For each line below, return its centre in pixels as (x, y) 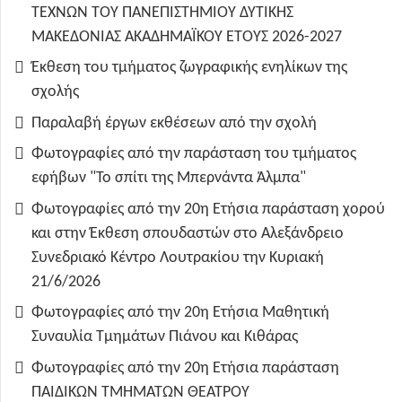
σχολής (55, 92)
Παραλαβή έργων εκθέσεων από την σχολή (174, 123)
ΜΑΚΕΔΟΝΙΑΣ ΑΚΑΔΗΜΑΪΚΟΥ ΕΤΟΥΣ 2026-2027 (187, 37)
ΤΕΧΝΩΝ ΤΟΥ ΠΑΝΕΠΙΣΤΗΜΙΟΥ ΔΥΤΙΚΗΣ (162, 13)
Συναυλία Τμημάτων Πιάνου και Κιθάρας (165, 337)
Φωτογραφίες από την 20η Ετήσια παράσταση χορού (208, 209)
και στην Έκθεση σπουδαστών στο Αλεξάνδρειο (188, 233)
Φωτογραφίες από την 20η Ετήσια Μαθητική (180, 313)
